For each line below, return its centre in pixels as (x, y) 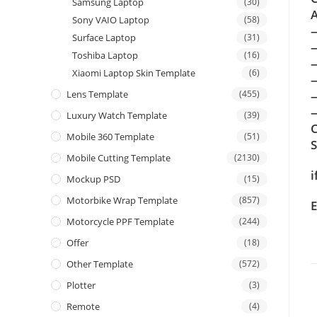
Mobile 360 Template (110, 137)
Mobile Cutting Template (119, 158)
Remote (83, 307)
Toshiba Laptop (105, 56)
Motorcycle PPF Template (120, 222)
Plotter (81, 286)
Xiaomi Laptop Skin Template (134, 73)
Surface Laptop (104, 38)
